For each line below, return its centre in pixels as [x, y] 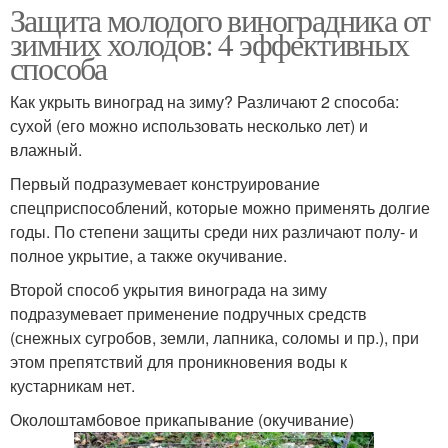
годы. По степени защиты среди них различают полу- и [214, 231]
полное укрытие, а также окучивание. [148, 255]
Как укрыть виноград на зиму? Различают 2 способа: [204, 101]
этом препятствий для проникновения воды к [178, 361]
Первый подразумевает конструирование [165, 183]
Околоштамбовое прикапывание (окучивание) [182, 419]
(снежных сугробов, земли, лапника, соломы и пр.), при [214, 337]
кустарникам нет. [72, 385]
